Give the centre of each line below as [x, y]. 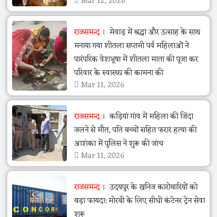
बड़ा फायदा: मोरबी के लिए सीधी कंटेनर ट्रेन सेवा [139, 201]
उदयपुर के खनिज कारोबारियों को [152, 187]
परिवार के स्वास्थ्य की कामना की [118, 73]
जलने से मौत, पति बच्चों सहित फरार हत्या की [135, 130]
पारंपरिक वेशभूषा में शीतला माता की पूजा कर [136, 59]
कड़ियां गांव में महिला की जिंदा [150, 116]
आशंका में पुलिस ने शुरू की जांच [118, 144]
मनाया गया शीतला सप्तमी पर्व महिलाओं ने [131, 46]
